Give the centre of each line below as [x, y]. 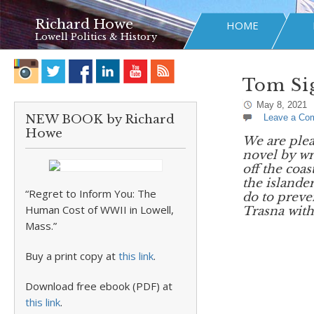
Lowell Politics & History [96, 37]
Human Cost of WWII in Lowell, [100, 210]
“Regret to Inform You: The [91, 193]
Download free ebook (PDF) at [99, 286]
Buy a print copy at [72, 256]
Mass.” [41, 226]
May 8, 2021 [281, 105]
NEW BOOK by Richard [100, 120]
